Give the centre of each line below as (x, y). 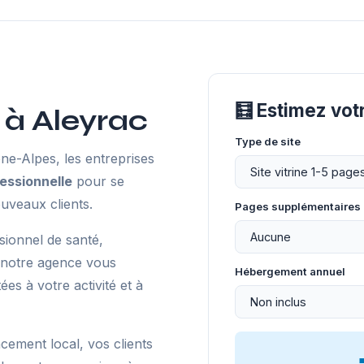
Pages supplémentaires (298, 206)
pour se (98, 181)
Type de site (268, 141)
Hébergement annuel (290, 271)
